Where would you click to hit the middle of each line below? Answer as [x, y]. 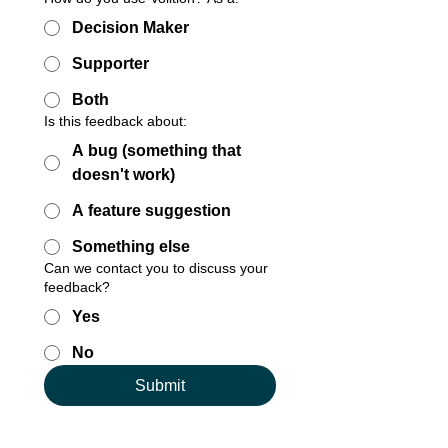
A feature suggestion [151, 210]
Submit [160, 385]
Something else [131, 246]
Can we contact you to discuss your [156, 268]
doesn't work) [123, 174]
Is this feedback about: [115, 121]
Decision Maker [130, 27]
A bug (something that [156, 150]
